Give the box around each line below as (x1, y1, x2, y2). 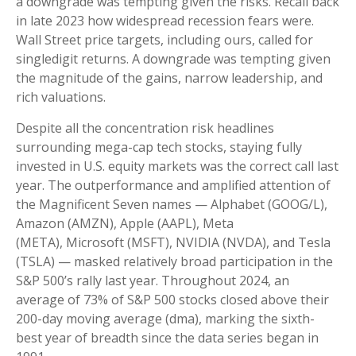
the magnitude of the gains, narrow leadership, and (16, 69, 323, 87)
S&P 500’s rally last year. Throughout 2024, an (16, 272, 289, 289)
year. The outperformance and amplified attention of (16, 176, 331, 194)
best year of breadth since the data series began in (16, 329, 319, 346)
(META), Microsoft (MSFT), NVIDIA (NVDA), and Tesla (16, 234, 331, 251)
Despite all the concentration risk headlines (16, 119, 274, 137)
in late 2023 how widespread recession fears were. (16, 12, 314, 29)
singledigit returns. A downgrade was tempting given (16, 50, 331, 68)
